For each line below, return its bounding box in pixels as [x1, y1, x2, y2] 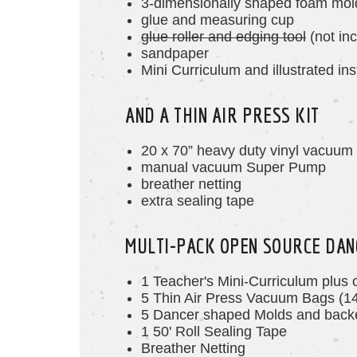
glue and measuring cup [141, 12, 295, 29]
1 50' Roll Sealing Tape [141, 324, 288, 340]
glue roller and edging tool [141, 29, 307, 45]
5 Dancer [141, 307, 200, 324]
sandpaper [141, 45, 210, 62]
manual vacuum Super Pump [141, 159, 327, 176]
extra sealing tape [141, 193, 255, 210]
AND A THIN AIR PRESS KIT [125, 103, 320, 127]
